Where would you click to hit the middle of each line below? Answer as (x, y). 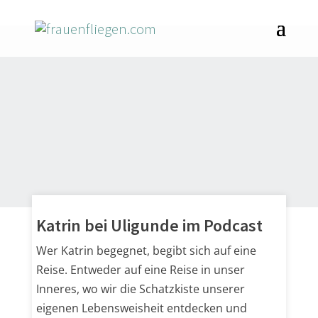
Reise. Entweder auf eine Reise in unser (140, 270)
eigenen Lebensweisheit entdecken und (141, 308)
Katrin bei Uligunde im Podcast (149, 225)
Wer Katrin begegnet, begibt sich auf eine (146, 251)
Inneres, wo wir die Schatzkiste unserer (140, 289)
